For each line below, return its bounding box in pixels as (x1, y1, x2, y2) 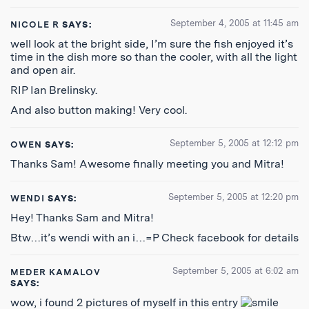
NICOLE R (10, 19, 60, 30)
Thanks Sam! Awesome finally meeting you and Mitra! (10, 157, 284, 170)
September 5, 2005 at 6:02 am (172, 266, 299, 276)
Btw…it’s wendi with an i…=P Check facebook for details (10, 231, 299, 244)
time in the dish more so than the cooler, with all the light (10, 50, 297, 63)
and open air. (10, 63, 75, 77)
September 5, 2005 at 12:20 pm (168, 192, 299, 202)
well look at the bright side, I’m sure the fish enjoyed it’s (10, 37, 293, 50)
